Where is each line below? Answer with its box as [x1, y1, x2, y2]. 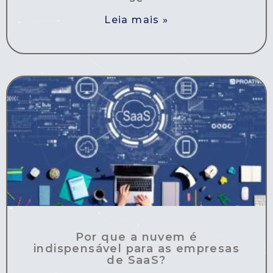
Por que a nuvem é [75, 230, 198, 244]
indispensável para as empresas [34, 242, 239, 256]
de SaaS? [107, 253, 166, 268]
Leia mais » [104, 14, 169, 26]
